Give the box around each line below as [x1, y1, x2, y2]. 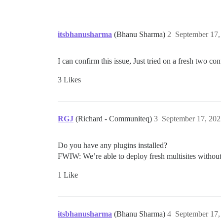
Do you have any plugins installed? [58, 141, 167, 149]
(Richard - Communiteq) [75, 114, 154, 123]
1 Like [58, 171, 78, 179]
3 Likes [58, 75, 81, 84]
